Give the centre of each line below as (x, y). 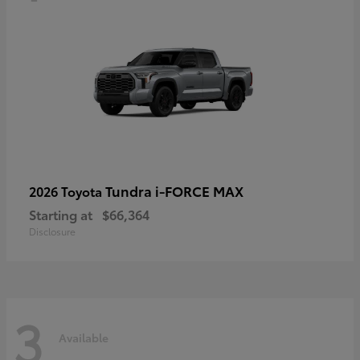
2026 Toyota (67, 191)
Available (84, 337)
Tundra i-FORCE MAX (174, 191)
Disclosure (52, 231)
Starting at (61, 215)
